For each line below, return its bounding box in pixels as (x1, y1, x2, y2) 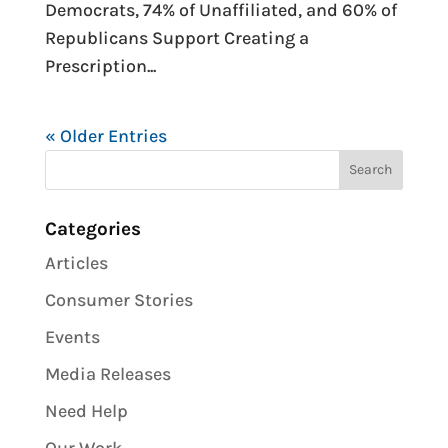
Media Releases (44, 362, 171, 385)
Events (44, 325, 100, 348)
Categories (44, 217, 141, 240)
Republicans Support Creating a (44, 26, 309, 49)
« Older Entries (44, 124, 167, 147)
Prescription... (44, 54, 156, 77)
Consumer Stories (44, 288, 193, 311)
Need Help (44, 399, 128, 422)
